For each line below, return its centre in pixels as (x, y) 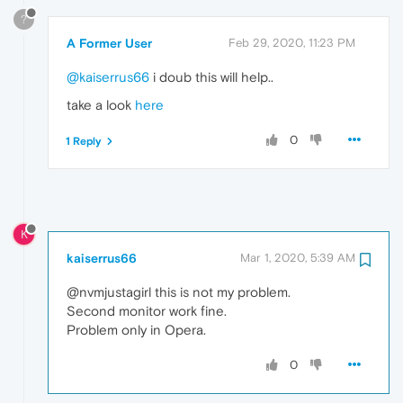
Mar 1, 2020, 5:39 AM (298, 258)
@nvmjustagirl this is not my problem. (179, 292)
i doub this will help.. (211, 76)
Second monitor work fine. (147, 311)
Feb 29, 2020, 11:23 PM (292, 42)
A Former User (109, 43)
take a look (101, 104)
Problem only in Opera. (136, 330)
